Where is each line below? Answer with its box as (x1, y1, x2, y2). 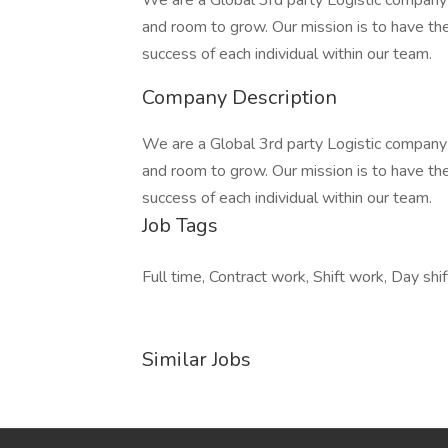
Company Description (142, 84, 337, 111)
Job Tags (142, 212, 218, 239)
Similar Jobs (142, 346, 251, 373)
